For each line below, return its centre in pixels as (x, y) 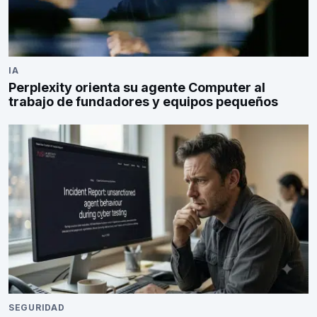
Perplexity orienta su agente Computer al (137, 88)
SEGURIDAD (37, 308)
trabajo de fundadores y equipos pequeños (143, 102)
